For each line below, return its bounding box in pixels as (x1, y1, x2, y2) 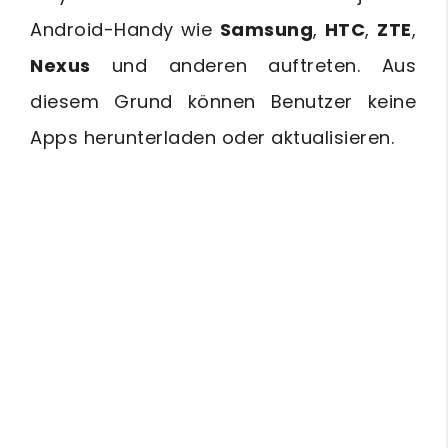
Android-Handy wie (30, 17, 220, 42)
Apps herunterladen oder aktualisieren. (30, 125, 394, 150)
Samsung (219, 17, 313, 42)
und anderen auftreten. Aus (90, 53, 416, 78)
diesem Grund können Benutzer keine (30, 89, 416, 114)
